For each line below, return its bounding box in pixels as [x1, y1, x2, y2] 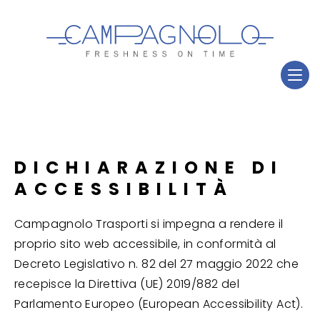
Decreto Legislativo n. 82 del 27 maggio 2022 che [14, 256, 299, 272]
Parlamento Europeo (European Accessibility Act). [14, 296, 304, 312]
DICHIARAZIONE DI [14, 156, 284, 179]
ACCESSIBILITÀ [14, 177, 234, 201]
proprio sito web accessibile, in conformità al [14, 236, 276, 252]
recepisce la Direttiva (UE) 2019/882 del [14, 276, 239, 292]
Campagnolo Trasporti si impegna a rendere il [14, 216, 284, 232]
